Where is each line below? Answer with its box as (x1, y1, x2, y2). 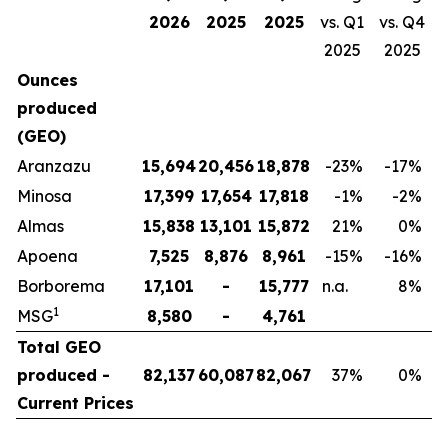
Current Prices (17, 393, 134, 413)
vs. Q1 (320, 12, 364, 32)
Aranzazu (17, 156, 91, 176)
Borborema (17, 276, 105, 296)
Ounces (17, 70, 78, 90)
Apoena (17, 246, 78, 266)
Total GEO (17, 337, 101, 357)
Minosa (17, 186, 72, 206)
